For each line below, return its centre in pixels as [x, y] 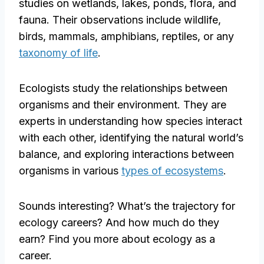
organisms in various [70, 171]
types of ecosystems [172, 171]
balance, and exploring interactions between [126, 154]
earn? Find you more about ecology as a [117, 239]
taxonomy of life [58, 53]
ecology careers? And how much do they [119, 223]
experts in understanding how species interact [131, 121]
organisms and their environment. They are [123, 105]
